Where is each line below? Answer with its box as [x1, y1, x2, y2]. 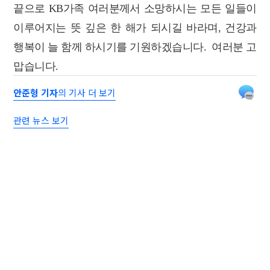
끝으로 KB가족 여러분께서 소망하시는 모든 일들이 [13, 2, 257, 14]
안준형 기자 [13, 86, 58, 99]
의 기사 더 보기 [58, 86, 116, 99]
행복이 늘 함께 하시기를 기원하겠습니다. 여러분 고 [13, 40, 257, 53]
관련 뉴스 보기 [13, 113, 69, 127]
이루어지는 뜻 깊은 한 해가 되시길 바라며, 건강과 [13, 21, 257, 34]
